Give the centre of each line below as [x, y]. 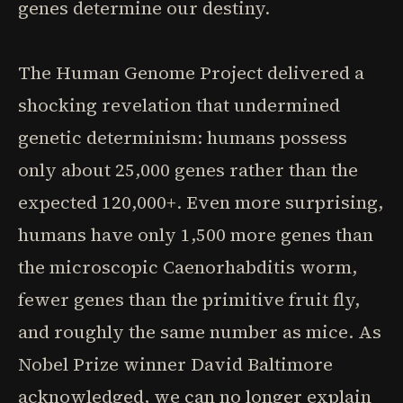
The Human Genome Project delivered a [191, 73]
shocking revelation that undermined [179, 105]
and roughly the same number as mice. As [200, 332]
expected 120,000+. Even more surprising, [201, 202]
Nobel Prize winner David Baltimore [175, 364]
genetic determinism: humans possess [183, 138]
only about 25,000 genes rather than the [188, 170]
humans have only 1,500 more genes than [196, 235]
